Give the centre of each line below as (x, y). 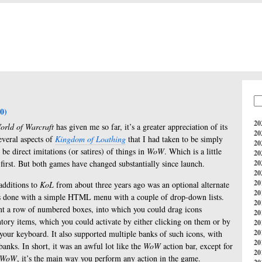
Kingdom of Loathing (90, 139)
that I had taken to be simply (174, 139)
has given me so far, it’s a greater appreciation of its (141, 127)
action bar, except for (197, 246)
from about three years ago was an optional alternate (142, 185)
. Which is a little (193, 151)
